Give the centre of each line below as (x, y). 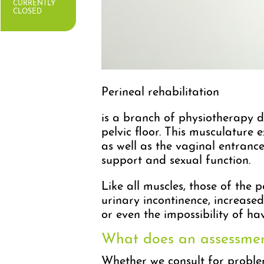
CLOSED (27, 11)
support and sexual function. (176, 161)
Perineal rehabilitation (160, 92)
